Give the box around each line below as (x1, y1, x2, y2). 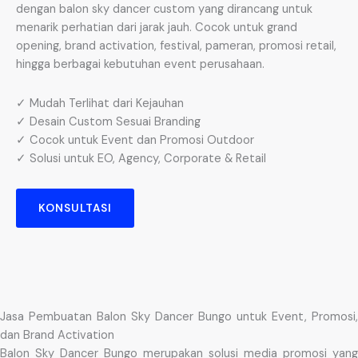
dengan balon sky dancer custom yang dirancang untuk (16, 2, 312, 18)
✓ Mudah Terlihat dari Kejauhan (16, 96, 184, 112)
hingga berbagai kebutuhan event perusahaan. (16, 57, 265, 73)
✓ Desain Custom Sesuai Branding (16, 114, 201, 130)
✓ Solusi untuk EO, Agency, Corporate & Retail (16, 151, 266, 167)
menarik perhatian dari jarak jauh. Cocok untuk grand (16, 20, 297, 36)
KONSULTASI (38, 200, 112, 215)
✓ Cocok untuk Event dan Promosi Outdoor (16, 133, 254, 149)
